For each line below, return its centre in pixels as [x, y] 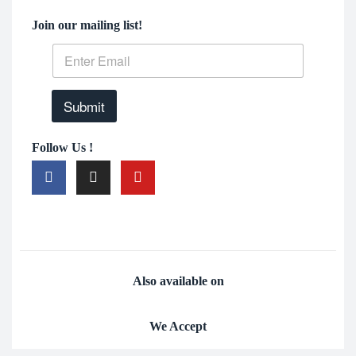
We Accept [178, 326]
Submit [84, 106]
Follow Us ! [62, 147]
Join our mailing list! [87, 25]
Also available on [178, 281]
